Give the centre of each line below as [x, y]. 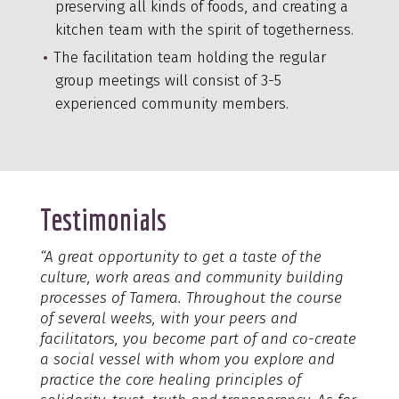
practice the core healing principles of [170, 379]
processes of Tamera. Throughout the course [191, 297]
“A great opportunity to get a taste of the [180, 256]
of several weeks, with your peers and [168, 318]
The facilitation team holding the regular [189, 57]
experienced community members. [171, 103]
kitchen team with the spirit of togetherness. [204, 29]
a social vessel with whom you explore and [187, 359]
